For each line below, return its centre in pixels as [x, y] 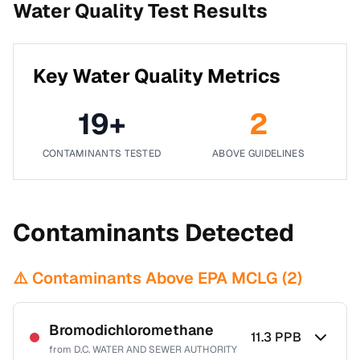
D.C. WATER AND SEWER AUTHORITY [155, 350]
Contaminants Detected [153, 233]
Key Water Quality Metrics [157, 76]
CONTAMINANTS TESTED [102, 153]
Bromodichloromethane [131, 330]
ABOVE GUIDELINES [258, 153]
